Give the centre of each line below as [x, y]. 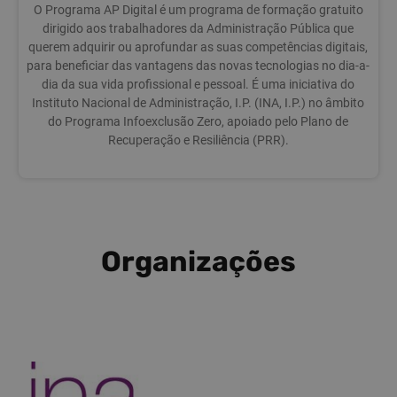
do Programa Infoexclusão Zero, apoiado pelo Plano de [198, 122]
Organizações [198, 262]
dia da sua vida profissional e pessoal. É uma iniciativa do [198, 85]
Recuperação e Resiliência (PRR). [198, 141]
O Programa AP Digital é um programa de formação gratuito [198, 11]
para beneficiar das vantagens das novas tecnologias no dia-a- [198, 66]
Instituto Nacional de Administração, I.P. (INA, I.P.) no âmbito [198, 104]
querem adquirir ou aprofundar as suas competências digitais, [198, 48]
